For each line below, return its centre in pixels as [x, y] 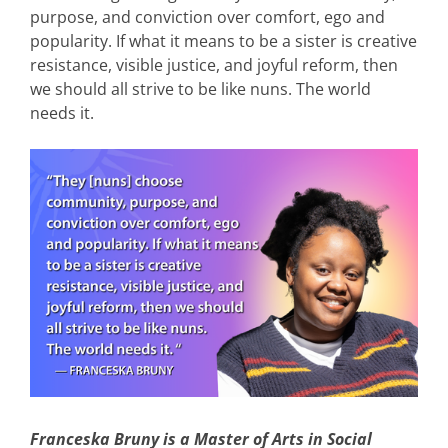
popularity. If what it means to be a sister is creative [223, 41]
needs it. [62, 113]
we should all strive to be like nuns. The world [200, 89]
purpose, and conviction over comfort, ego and [207, 17]
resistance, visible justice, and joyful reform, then [214, 65]
